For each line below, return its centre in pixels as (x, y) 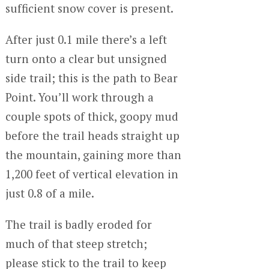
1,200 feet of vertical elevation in (92, 174)
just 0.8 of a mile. (50, 193)
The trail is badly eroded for (78, 224)
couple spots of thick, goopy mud (92, 116)
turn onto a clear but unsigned (86, 58)
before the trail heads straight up (92, 135)
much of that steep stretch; (76, 243)
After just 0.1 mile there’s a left (86, 39)
